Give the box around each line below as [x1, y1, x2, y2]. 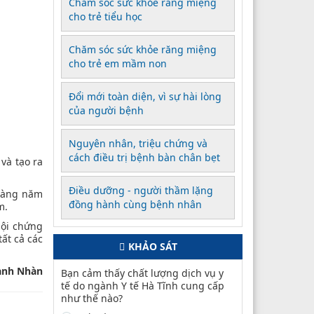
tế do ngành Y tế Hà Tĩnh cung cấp [61, 278, 224, 292]
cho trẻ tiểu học [69, 9, 142, 23]
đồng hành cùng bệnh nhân [69, 197, 202, 211]
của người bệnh [69, 103, 144, 117]
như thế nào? [61, 291, 123, 305]
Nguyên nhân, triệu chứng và [69, 136, 207, 150]
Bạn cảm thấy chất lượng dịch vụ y [61, 266, 224, 280]
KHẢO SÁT [128, 239, 177, 253]
